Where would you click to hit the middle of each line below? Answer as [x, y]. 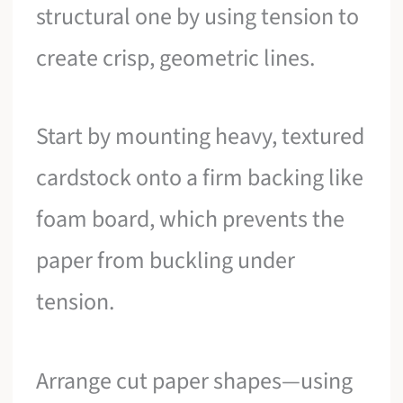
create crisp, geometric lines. [176, 58]
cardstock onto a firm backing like [200, 178]
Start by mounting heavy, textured [201, 137]
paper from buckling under [166, 261]
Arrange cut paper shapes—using [195, 381]
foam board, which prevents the [191, 219]
